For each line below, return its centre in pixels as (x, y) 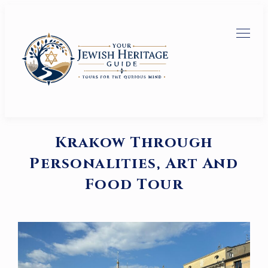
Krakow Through (134, 142)
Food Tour (134, 184)
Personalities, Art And (134, 163)
